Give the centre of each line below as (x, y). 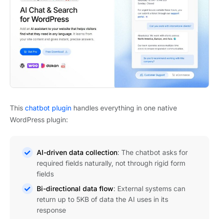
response (51, 210)
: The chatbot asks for (153, 153)
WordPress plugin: (39, 120)
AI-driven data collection (77, 153)
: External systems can (149, 189)
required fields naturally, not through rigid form (111, 163)
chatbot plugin (48, 108)
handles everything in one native (124, 108)
